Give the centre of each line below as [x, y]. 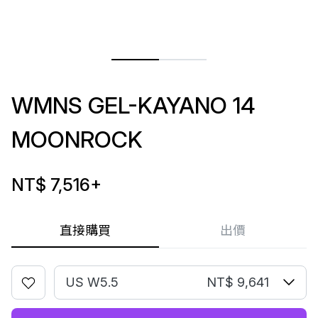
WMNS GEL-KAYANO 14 [133, 105]
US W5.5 [92, 282]
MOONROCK [77, 139]
